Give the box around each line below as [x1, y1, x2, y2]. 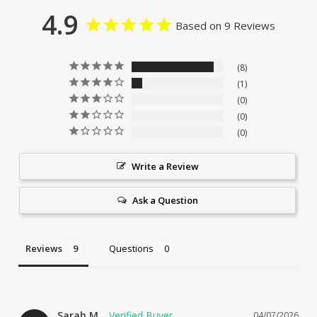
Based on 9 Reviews [175, 18, 275, 33]
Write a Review [131, 159, 199, 173]
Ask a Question [132, 193, 198, 207]
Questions [109, 241, 154, 255]
